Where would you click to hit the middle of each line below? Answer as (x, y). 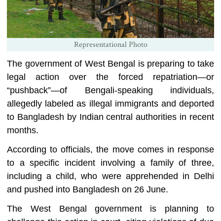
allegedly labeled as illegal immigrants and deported (110, 104)
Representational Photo (110, 45)
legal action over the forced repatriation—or (110, 77)
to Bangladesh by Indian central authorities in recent (110, 117)
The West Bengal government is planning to (110, 209)
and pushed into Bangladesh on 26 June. (88, 190)
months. (23, 130)
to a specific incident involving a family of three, (110, 163)
